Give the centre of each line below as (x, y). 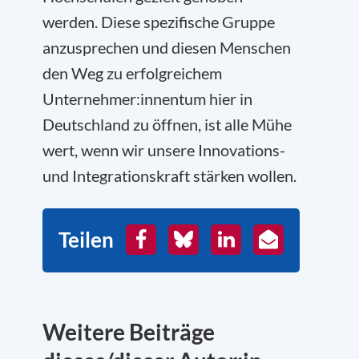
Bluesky (203, 237)
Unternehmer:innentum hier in (147, 99)
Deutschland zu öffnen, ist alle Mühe (167, 124)
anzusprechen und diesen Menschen (167, 47)
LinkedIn (247, 237)
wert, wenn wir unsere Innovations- (164, 150)
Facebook (166, 237)
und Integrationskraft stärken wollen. (169, 175)
